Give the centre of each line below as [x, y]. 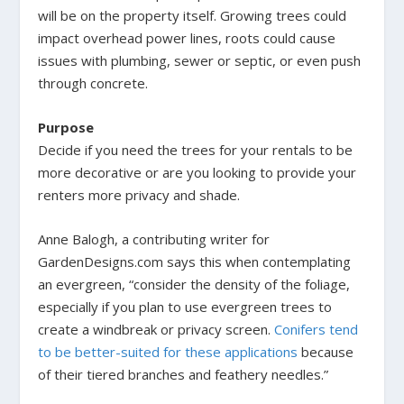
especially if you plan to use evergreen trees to [185, 307]
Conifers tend [317, 330]
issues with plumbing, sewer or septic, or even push [200, 61]
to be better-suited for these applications [168, 352]
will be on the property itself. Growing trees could [193, 16]
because [326, 352]
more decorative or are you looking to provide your [197, 173]
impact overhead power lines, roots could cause [187, 38]
